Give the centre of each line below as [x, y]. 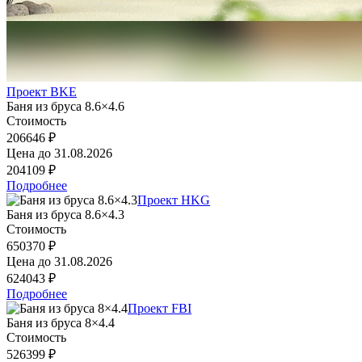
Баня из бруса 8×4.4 [61, 322]
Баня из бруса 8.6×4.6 [65, 106]
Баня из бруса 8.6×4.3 [65, 214]
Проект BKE [42, 91]
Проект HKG [174, 200]
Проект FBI [160, 308]
